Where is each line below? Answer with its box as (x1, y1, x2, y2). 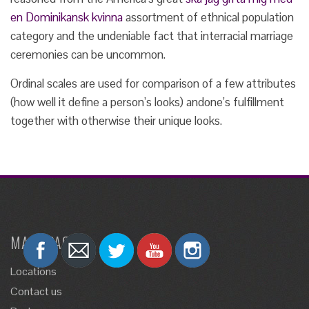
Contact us (10, 284, 62, 299)
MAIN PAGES (10, 231, 85, 253)
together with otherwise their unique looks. (10, 113, 222, 128)
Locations (10, 264, 57, 279)
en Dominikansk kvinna (10, 10, 123, 25)
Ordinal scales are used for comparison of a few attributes (10, 76, 296, 91)
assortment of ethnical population (123, 10, 294, 25)
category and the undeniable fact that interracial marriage (10, 28, 293, 43)
